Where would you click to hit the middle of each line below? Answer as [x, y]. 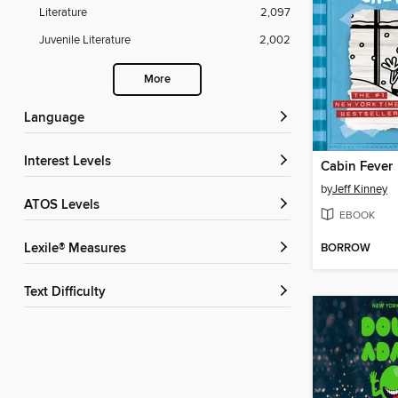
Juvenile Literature [85, 40]
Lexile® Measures [79, 249]
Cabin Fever [357, 167]
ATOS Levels [66, 206]
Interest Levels [69, 162]
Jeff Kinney [360, 190]
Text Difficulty [68, 293]
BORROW [346, 249]
